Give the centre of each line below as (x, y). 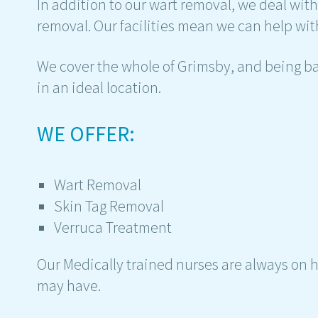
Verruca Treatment (113, 227)
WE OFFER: (86, 133)
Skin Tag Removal (109, 205)
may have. (69, 285)
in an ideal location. (99, 87)
